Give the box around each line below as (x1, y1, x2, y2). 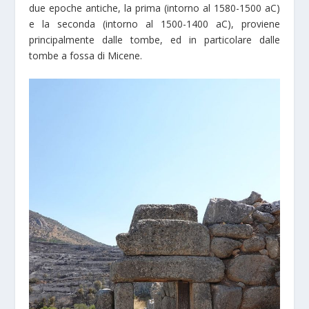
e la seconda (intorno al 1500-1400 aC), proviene (29, 17, 280, 30)
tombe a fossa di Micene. (29, 48, 143, 62)
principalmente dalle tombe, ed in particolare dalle (29, 32, 280, 46)
